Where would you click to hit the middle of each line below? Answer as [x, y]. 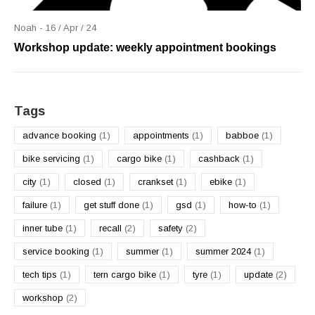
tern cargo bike [126, 275]
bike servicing [53, 159]
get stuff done [113, 205]
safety [172, 228]
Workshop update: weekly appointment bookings [145, 47]
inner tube [44, 228]
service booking [57, 251]
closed [89, 182]
